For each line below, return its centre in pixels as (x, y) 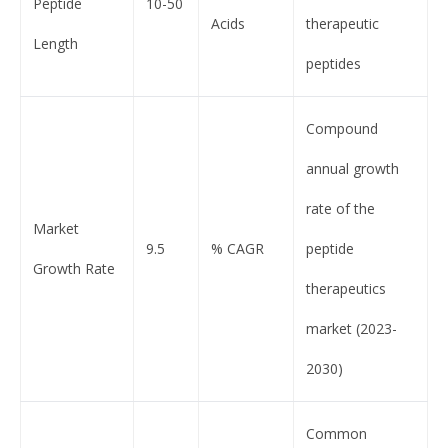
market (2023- (351, 328)
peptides (333, 63)
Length (55, 43)
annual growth (352, 168)
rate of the (340, 208)
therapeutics (346, 288)
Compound (342, 128)
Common (336, 433)
